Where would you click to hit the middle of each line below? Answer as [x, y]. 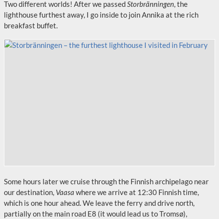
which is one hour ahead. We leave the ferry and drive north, [99, 203]
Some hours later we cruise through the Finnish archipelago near [106, 181]
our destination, [30, 192]
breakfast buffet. [31, 25]
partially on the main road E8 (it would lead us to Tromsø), [96, 214]
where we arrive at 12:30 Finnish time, [137, 192]
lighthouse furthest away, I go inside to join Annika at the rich [101, 15]
